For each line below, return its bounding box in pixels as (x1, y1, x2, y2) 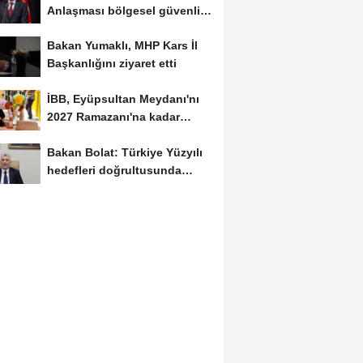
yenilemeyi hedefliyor (46, 128, 165, 142)
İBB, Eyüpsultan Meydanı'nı (46, 92, 199, 106)
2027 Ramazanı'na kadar (46, 110, 180, 124)
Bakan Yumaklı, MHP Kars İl (46, 39, 198, 53)
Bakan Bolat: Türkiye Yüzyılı (46, 146, 203, 160)
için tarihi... (46, 21, 109, 35)
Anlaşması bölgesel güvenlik (46, 3, 207, 17)
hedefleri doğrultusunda (46, 164, 181, 177)
